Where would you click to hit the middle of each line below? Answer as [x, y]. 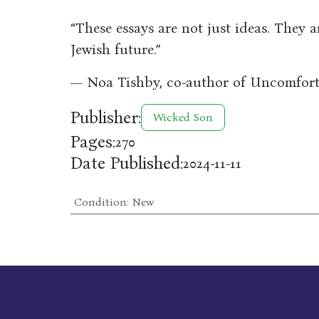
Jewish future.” [115, 49]
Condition [100, 202]
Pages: [93, 142]
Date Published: [126, 163]
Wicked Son [183, 117]
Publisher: [105, 117]
